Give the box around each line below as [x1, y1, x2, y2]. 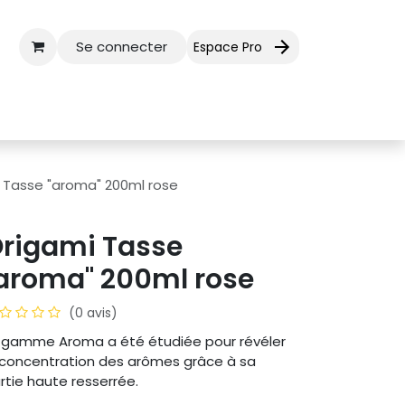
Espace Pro [193, 37, 262, 56]
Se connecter [76, 37, 168, 56]
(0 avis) [69, 303, 118, 322]
